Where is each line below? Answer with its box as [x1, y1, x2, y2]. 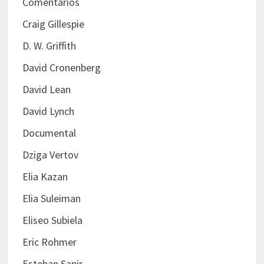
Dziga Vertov [22, 147, 79, 161]
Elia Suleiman [22, 191, 81, 205]
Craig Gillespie [22, 16, 85, 31]
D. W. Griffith [22, 38, 77, 52]
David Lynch [22, 104, 75, 118]
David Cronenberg [22, 60, 101, 74]
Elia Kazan [22, 169, 68, 183]
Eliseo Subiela [22, 213, 83, 227]
